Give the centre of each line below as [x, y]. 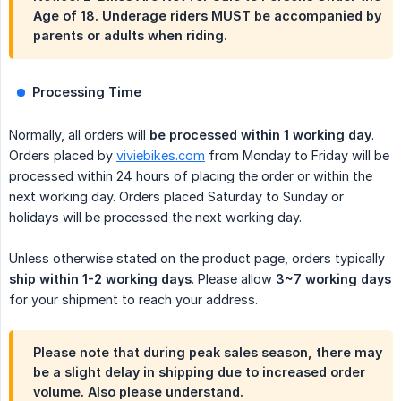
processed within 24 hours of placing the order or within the [191, 176]
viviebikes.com [161, 156]
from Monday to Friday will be [297, 156]
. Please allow [234, 279]
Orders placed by [63, 156]
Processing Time [87, 92]
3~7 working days [333, 279]
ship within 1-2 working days [100, 279]
